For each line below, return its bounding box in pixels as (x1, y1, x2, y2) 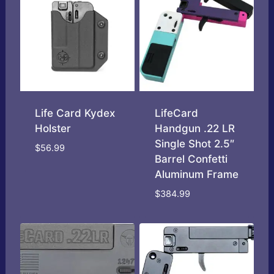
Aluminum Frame (154, 168, 239, 181)
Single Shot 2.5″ (154, 138, 234, 150)
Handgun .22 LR (154, 122, 235, 135)
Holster (35, 122, 72, 135)
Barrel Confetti (154, 153, 228, 166)
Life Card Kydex (35, 107, 116, 120)
